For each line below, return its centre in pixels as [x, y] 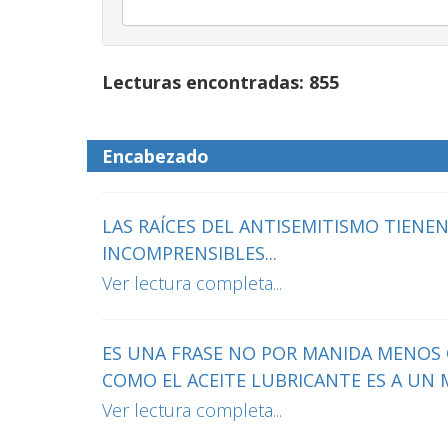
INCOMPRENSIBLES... [189, 253]
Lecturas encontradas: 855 [220, 82]
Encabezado [155, 156]
